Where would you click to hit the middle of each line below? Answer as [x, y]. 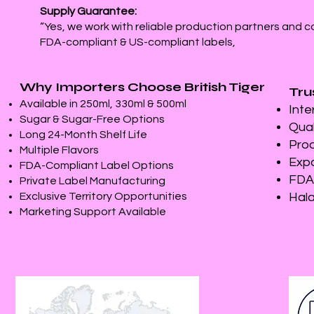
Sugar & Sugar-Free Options [92, 119]
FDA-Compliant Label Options [97, 165]
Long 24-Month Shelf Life [83, 135]
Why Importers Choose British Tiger [142, 87]
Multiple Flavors [59, 150]
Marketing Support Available [93, 212]
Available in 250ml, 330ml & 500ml [103, 104]
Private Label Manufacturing [93, 181]
